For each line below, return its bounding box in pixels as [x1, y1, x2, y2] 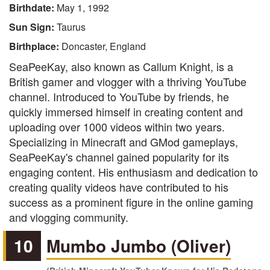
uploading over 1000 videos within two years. [9, 119, 225, 134]
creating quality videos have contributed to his [9, 179, 228, 195]
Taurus [57, 20, 86, 34]
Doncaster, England [61, 39, 146, 53]
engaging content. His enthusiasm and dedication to [9, 164, 258, 180]
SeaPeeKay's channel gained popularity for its [9, 149, 229, 165]
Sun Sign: [9, 20, 57, 34]
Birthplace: [9, 39, 61, 53]
